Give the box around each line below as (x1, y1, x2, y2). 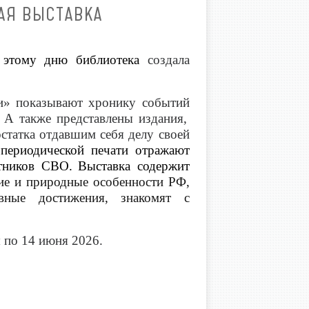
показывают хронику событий (10, 95, 190, 110)
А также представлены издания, (4, 111, 188, 126)
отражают (128, 143, 190, 158)
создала (147, 52, 190, 68)
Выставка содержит (77, 159, 190, 174)
